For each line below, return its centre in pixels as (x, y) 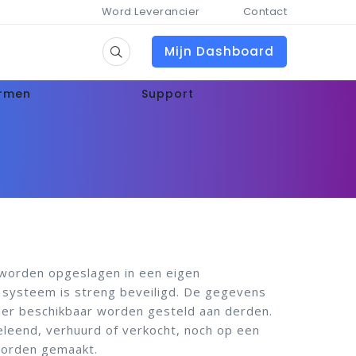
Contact (265, 12)
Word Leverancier (151, 12)
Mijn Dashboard (219, 51)
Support (168, 94)
